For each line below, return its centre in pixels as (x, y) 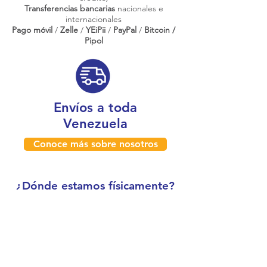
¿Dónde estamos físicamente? (95, 186)
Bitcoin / (160, 30)
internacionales (94, 19)
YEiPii (96, 30)
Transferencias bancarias (69, 8)
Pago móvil (32, 30)
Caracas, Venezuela (95, 205)
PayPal (126, 30)
